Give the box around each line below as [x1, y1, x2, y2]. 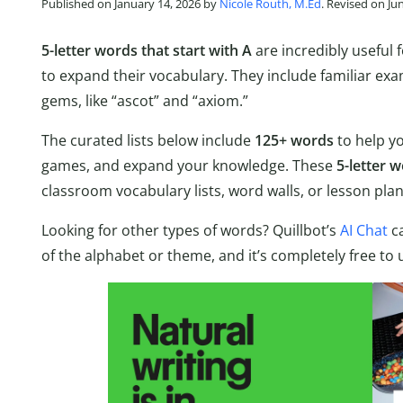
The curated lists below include [41, 130, 255, 150]
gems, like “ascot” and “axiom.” [41, 90, 248, 111]
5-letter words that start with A [41, 40, 252, 60]
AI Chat [340, 219, 388, 240]
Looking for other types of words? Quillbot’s [41, 219, 340, 240]
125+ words [255, 130, 337, 150]
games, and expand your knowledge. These [41, 155, 336, 175]
